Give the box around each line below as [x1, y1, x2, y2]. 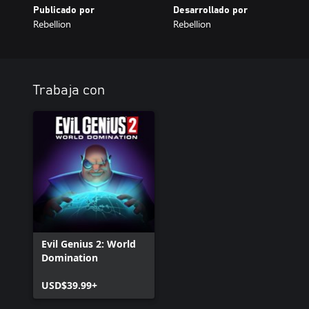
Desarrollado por [172, 5, 248, 15]
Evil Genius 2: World [41, 237, 136, 250]
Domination [41, 250, 98, 264]
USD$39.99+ [41, 278, 97, 292]
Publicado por [33, 5, 94, 15]
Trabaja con [33, 83, 105, 97]
